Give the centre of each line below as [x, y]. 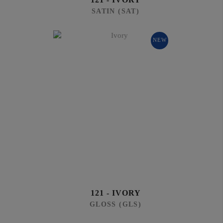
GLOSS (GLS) [115, 204]
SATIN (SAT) [115, 11]
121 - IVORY [115, 193]
